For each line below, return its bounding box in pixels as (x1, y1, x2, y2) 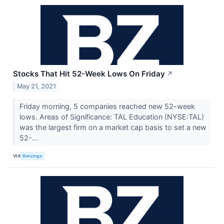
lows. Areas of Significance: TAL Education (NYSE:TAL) (19, 112, 204, 121)
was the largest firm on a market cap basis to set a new (19, 123, 206, 132)
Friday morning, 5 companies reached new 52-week (19, 102, 195, 111)
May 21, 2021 (17, 82, 56, 90)
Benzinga (22, 152, 42, 158)
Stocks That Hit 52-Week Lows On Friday (13, 68, 165, 78)
